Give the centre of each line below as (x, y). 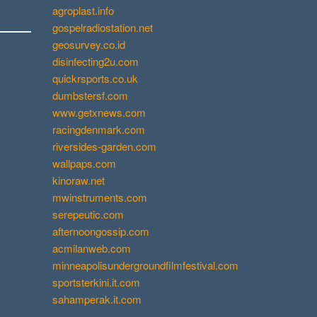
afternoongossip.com (101, 231)
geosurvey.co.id (89, 44)
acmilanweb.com (92, 248)
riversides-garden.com (104, 146)
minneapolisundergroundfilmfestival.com (145, 265)
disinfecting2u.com (96, 61)
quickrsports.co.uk (95, 78)
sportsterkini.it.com (96, 282)
